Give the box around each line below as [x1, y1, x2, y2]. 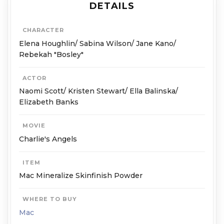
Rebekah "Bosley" [19, 49, 83, 59]
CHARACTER [22, 26, 64, 34]
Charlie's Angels [19, 134, 77, 143]
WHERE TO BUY [22, 195, 77, 203]
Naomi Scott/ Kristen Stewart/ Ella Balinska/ [19, 86, 178, 96]
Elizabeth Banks [19, 97, 78, 107]
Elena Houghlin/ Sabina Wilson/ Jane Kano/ [19, 38, 176, 48]
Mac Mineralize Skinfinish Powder [19, 171, 142, 180]
